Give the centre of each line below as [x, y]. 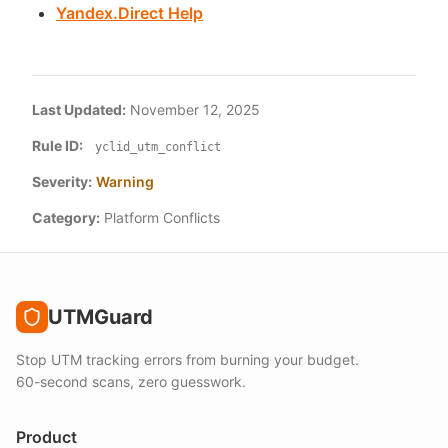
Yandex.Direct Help [129, 13]
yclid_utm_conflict [158, 147]
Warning [125, 181]
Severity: [62, 181]
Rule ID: [57, 145]
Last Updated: [79, 109]
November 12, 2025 [195, 109]
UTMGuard [100, 317]
